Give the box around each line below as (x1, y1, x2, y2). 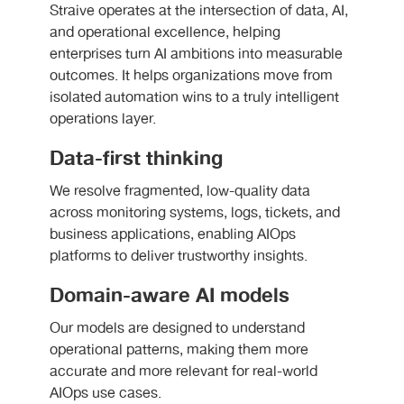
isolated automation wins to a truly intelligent (50, 87, 339, 110)
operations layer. (50, 108, 156, 132)
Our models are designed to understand (50, 317, 305, 341)
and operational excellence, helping (50, 22, 280, 45)
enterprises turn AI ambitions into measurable (50, 43, 343, 67)
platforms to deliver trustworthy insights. (50, 245, 308, 269)
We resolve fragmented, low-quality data (50, 180, 310, 204)
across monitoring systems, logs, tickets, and (50, 202, 340, 225)
